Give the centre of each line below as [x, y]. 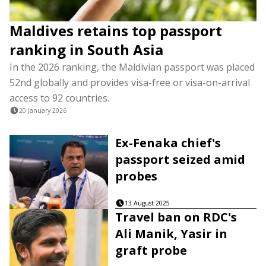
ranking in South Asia [86, 50]
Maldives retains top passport [116, 31]
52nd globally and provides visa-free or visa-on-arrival [130, 83]
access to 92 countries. [59, 98]
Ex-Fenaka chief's [168, 143]
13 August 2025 [148, 203]
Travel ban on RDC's [176, 217]
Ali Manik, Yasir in [172, 233]
